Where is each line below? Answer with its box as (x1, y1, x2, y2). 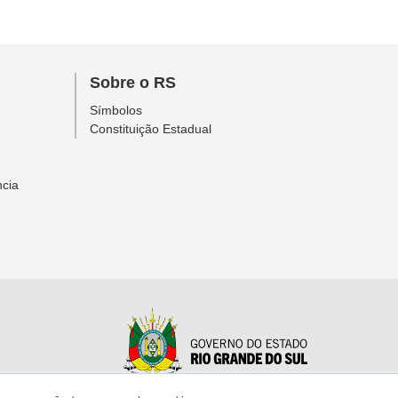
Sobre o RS (89, 74, 176, 92)
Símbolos (89, 103, 142, 118)
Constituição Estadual (89, 122, 211, 137)
